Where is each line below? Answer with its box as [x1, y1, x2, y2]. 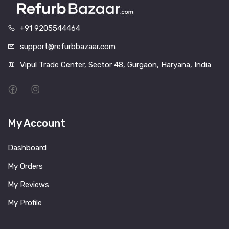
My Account [8, 117, 65, 130]
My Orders [8, 162, 43, 171]
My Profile [8, 198, 42, 208]
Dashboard [8, 143, 47, 153]
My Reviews [8, 180, 49, 190]
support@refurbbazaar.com [20, 42, 116, 52]
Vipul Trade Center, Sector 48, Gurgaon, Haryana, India [20, 60, 211, 70]
